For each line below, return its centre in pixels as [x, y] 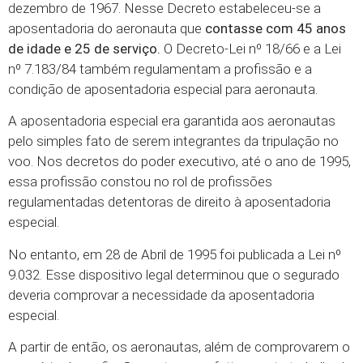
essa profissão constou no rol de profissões [140, 182]
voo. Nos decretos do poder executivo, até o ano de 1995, [179, 162]
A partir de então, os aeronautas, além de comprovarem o [179, 347]
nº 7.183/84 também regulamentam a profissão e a [160, 68]
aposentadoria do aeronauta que [107, 28]
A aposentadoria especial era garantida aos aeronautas [172, 121]
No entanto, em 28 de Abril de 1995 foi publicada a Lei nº [175, 254]
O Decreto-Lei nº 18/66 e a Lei [251, 48]
